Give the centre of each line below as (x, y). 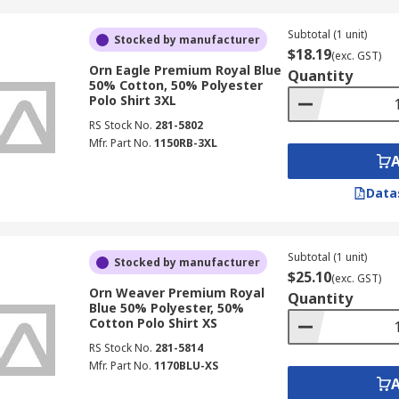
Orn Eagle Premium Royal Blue (185, 70)
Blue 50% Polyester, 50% (166, 308)
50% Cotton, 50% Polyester (175, 85)
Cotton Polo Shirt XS (153, 323)
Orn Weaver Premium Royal (176, 293)
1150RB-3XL (185, 143)
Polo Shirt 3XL (132, 100)
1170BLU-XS (186, 366)
